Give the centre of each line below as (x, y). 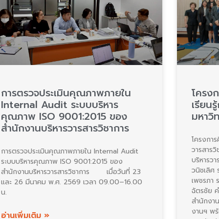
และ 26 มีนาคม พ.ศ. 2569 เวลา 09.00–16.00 (72, 182)
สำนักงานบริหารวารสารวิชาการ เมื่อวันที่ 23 (71, 172)
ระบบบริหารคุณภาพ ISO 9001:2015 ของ (62, 162)
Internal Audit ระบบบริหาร (60, 105)
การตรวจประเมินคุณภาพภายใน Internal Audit (71, 152)
